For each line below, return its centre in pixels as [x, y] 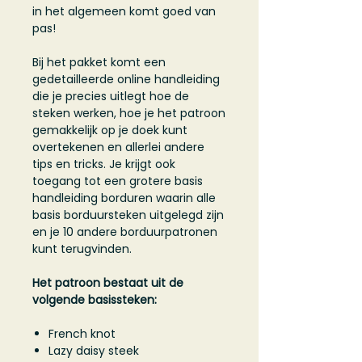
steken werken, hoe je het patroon [129, 114]
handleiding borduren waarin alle [124, 198]
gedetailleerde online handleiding [126, 80]
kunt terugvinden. [84, 249]
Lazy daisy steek [94, 351]
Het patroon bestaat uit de [108, 283]
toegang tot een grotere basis [118, 181]
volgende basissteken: [95, 300]
